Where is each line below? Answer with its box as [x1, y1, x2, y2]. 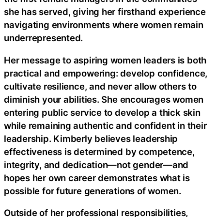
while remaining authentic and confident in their [4, 120, 207, 131]
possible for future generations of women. [4, 185, 181, 196]
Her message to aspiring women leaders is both [4, 54, 207, 65]
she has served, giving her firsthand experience [4, 6, 206, 17]
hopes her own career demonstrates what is [4, 172, 190, 183]
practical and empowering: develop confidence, [4, 67, 208, 78]
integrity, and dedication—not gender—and [4, 159, 189, 170]
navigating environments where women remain [4, 19, 203, 31]
